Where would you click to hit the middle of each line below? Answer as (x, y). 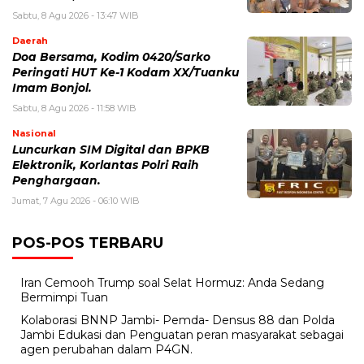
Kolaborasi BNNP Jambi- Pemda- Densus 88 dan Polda (178, 320)
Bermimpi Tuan (64, 297)
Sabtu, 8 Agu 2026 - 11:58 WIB (74, 108)
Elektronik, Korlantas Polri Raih (106, 165)
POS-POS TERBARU (88, 243)
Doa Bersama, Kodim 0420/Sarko (111, 56)
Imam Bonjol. (52, 87)
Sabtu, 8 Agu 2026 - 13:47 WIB (76, 15)
